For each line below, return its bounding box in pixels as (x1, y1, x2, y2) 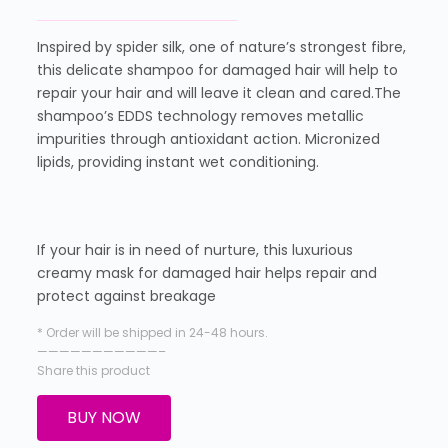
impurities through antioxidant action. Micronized (36, 128, 380, 149)
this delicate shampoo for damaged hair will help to (36, 59, 398, 80)
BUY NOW (66, 405, 141, 429)
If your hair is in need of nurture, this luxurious (36, 239, 353, 260)
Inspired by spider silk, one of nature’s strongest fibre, (36, 36, 406, 57)
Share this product (36, 361, 150, 379)
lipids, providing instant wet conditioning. (36, 151, 319, 172)
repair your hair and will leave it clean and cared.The (36, 82, 401, 103)
